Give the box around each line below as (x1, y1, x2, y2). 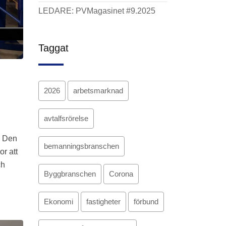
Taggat (38, 42, 69, 53)
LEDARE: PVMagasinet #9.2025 (38, 7, 155, 15)
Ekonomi (44, 197, 73, 206)
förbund (134, 197, 158, 206)
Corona (109, 169, 133, 178)
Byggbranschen (44, 169, 96, 178)
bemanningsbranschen (44, 142, 119, 150)
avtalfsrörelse (44, 114, 88, 123)
